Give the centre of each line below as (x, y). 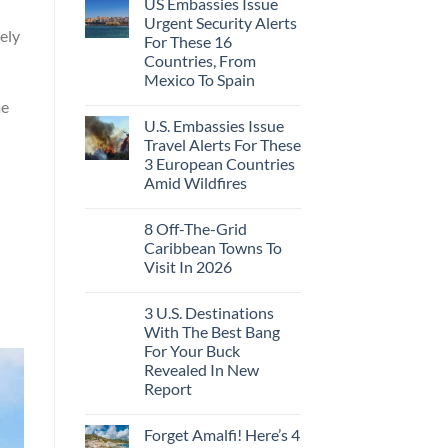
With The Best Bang (211, 331)
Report (167, 388)
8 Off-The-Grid (195, 228)
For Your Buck (191, 350)
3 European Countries (219, 163)
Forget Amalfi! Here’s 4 (221, 434)
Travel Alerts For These (222, 144)
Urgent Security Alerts (220, 22)
